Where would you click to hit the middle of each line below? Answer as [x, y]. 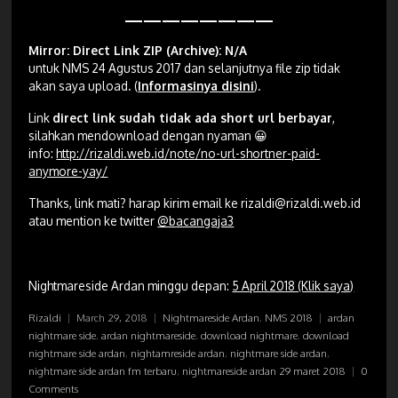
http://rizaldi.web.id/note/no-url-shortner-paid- [188, 154]
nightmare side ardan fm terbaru [103, 371]
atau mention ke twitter [93, 221]
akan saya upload [79, 85]
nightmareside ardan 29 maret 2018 [264, 371]
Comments [54, 389]
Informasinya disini [196, 85]
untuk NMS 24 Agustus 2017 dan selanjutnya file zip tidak [185, 68]
